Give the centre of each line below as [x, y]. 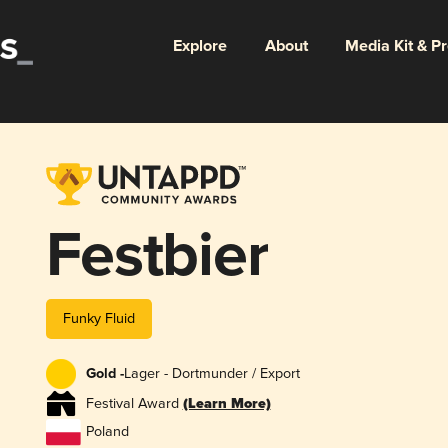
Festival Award [134, 403]
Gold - [104, 374]
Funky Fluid [98, 318]
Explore [199, 46]
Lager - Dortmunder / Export [211, 374]
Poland [107, 432]
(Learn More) [226, 404]
